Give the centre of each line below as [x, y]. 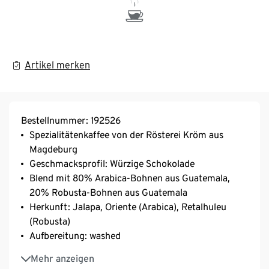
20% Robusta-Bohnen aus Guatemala [108, 192]
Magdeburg [53, 149]
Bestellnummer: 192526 [71, 120]
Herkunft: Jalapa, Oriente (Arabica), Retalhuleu [128, 207]
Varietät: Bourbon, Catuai [83, 252]
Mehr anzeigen [62, 258]
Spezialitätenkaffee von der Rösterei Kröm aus [126, 134]
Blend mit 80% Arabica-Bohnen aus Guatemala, [130, 178]
